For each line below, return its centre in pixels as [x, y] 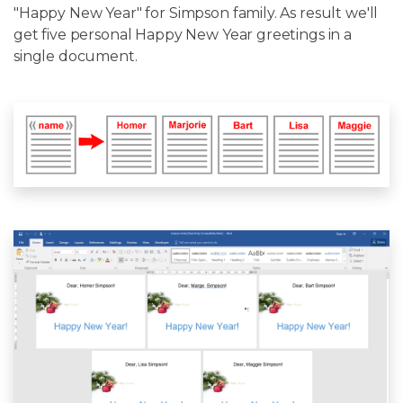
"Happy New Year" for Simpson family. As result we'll [196, 13]
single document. [76, 56]
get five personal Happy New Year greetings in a [183, 34]
